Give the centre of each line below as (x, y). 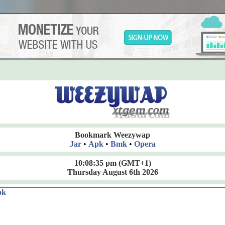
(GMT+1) (134, 163)
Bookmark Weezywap (113, 135)
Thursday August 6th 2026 (113, 172)
